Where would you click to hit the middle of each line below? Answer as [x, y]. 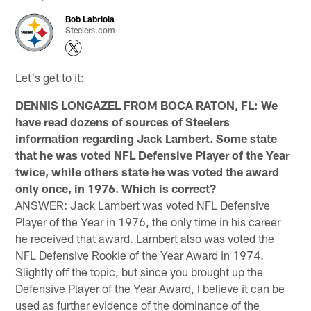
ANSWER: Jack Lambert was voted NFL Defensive [143, 204]
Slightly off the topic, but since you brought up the [140, 271]
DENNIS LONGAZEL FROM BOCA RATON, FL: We [147, 104]
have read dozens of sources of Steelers [123, 121]
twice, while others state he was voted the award [148, 171]
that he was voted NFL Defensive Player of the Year [153, 154]
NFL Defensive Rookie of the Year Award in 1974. [140, 254]
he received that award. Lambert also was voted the [145, 238]
